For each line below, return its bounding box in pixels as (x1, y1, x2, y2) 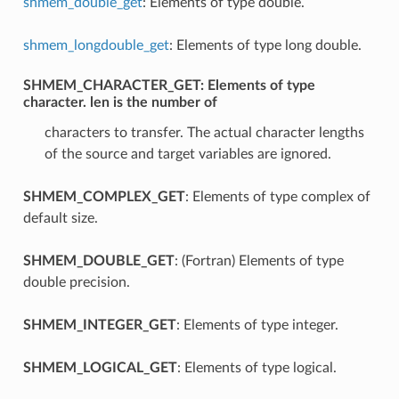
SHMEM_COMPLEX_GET (22, 189, 185, 204)
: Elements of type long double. (168, 37, 362, 53)
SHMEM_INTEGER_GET (22, 317, 176, 332)
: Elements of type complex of (184, 189, 370, 204)
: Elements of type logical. (176, 360, 337, 375)
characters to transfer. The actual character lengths (44, 125, 364, 140)
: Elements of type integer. (175, 317, 338, 332)
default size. (22, 210, 98, 225)
